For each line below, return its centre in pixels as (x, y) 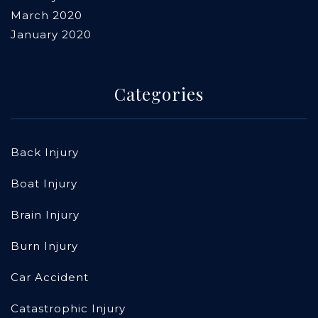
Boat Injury (44, 184)
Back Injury (45, 153)
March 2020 (46, 16)
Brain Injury (45, 215)
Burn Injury (44, 246)
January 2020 (51, 35)
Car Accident (50, 278)
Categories (159, 94)
